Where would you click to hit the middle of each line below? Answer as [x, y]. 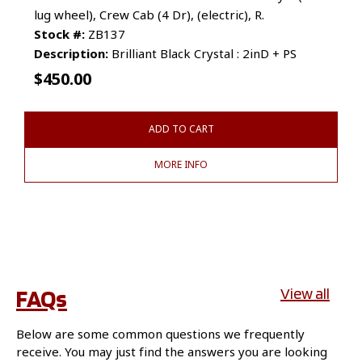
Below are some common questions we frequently [160, 333]
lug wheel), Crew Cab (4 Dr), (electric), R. [149, 14]
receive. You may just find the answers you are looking [172, 351]
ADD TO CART [181, 128]
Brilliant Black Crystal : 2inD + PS [202, 53]
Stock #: [59, 34]
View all [305, 293]
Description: [71, 53]
